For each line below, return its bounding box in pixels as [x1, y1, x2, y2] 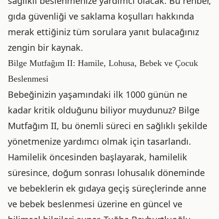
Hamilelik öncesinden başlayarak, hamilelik [8, 151, 187, 163]
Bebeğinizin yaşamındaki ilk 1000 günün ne [8, 88, 187, 100]
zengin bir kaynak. [8, 42, 83, 53]
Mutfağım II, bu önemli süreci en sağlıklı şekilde [8, 120, 207, 131]
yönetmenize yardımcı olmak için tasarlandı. [8, 135, 191, 147]
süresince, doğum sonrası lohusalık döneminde [8, 167, 205, 178]
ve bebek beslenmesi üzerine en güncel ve [8, 198, 182, 210]
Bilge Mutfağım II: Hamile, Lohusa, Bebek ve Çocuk [8, 58, 198, 68]
